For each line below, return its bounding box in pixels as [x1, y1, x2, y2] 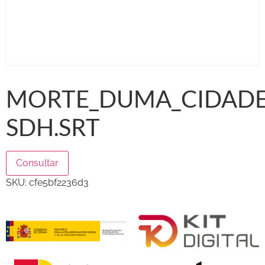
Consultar [16, 157, 59, 169]
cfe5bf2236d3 [29, 176, 89, 188]
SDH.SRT [6, 112, 100, 141]
